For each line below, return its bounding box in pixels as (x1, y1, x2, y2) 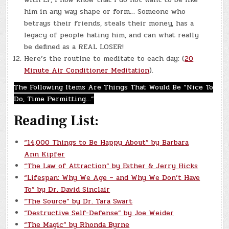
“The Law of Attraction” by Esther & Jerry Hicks (24, 160, 198, 171)
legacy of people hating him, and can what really (24, 30, 199, 41)
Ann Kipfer (24, 148, 65, 159)
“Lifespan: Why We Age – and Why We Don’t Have (24, 172, 200, 183)
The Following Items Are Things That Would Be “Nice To (14, 82, 214, 93)
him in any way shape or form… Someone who (24, 6, 186, 17)
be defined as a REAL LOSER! (24, 41, 124, 53)
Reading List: (14, 111, 99, 130)
